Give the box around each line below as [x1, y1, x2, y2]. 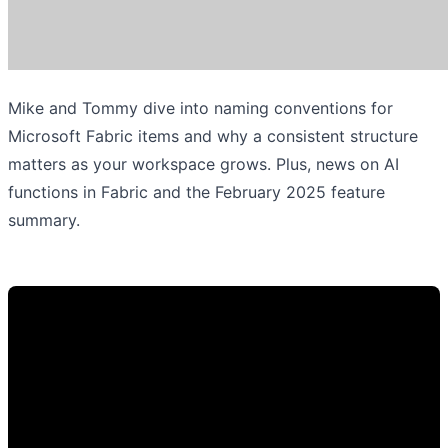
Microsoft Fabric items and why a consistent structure [8, 125, 418, 146]
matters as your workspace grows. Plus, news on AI [8, 153, 399, 174]
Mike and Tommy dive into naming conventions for [8, 97, 393, 118]
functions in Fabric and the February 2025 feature [8, 181, 385, 202]
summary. [8, 209, 80, 230]
